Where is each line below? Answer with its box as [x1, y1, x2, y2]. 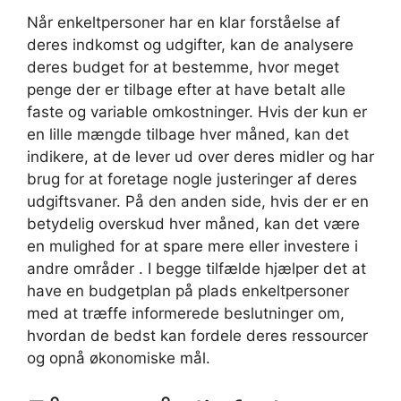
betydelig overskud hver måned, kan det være [27, 215, 360, 233]
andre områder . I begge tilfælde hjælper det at [27, 260, 366, 277]
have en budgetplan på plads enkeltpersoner [27, 282, 349, 300]
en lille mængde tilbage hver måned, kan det [27, 125, 349, 143]
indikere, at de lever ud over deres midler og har [27, 148, 374, 166]
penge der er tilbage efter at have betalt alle [27, 81, 346, 98]
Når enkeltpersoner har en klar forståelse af [27, 13, 340, 31]
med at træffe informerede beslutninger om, [27, 304, 345, 322]
